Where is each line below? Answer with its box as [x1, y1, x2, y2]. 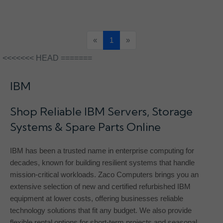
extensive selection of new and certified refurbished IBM [10, 182, 191, 191]
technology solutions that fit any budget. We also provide [10, 206, 192, 215]
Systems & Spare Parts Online [10, 120, 161, 134]
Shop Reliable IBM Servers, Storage [10, 105, 193, 118]
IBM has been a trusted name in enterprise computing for [10, 146, 194, 155]
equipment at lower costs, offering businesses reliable [10, 194, 183, 203]
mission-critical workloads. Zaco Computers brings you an [10, 170, 199, 179]
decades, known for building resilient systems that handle [10, 158, 195, 167]
